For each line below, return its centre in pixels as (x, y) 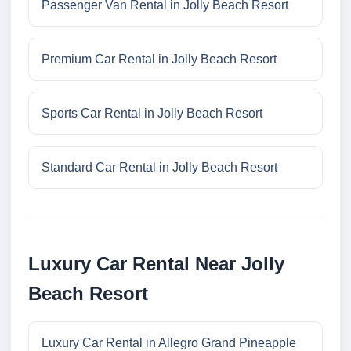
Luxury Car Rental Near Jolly (156, 264)
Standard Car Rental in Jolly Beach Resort (159, 168)
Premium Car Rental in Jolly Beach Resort (159, 60)
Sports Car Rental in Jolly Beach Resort (152, 114)
